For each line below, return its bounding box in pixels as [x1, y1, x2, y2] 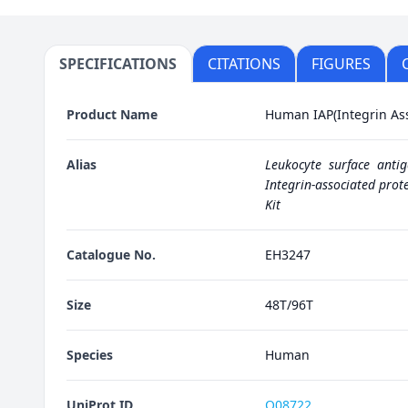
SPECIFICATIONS [59, 54, 177, 74]
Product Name [66, 106, 158, 123]
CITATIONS [208, 54, 280, 74]
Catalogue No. [66, 246, 156, 263]
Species [66, 346, 113, 363]
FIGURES [311, 54, 371, 74]
